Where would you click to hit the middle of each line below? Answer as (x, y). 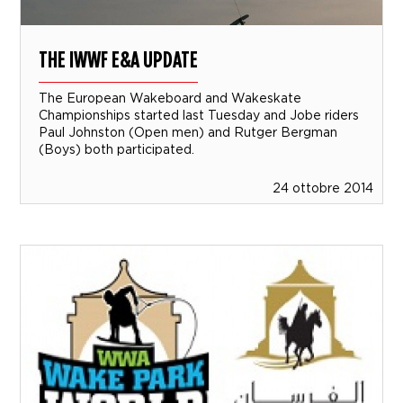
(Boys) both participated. (117, 148)
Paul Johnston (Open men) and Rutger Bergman (188, 131)
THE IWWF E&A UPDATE (119, 58)
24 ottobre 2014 (322, 187)
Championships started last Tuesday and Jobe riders (199, 114)
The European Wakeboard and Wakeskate (170, 97)
